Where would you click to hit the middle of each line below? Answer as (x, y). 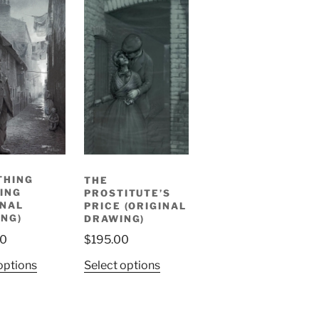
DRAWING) (114, 218)
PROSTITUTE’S (127, 193)
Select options (122, 266)
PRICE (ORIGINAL (135, 205)
